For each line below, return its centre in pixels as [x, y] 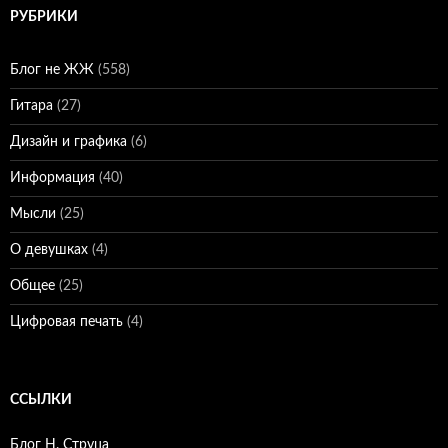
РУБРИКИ [44, 17]
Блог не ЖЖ [52, 70]
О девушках [49, 250]
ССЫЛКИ [41, 400]
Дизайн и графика [68, 142]
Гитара [31, 106]
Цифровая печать [66, 322]
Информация [52, 178]
